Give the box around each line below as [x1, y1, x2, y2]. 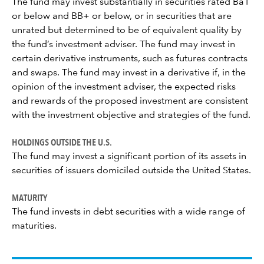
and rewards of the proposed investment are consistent [12, 97, 248, 106]
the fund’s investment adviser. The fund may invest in [12, 40, 235, 49]
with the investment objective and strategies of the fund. [12, 111, 250, 120]
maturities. [12, 222, 57, 231]
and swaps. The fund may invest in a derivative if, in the [12, 68, 246, 78]
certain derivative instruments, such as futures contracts [12, 54, 247, 64]
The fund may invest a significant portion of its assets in [12, 152, 246, 161]
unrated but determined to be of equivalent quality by [12, 26, 242, 35]
